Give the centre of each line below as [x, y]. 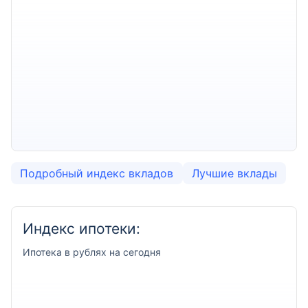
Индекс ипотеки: [81, 229]
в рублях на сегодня [113, 252]
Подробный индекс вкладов [97, 173]
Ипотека [42, 252]
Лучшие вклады [234, 173]
